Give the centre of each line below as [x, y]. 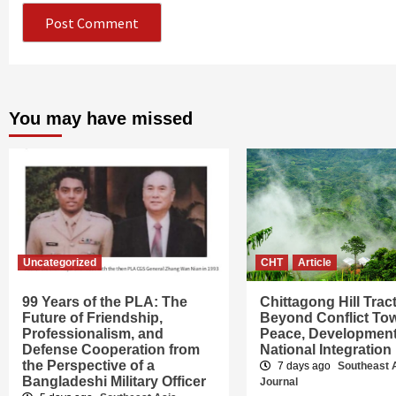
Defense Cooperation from [111, 350]
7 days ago [304, 366]
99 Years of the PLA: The [105, 302]
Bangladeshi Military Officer [114, 382]
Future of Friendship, [92, 318]
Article [314, 263]
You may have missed [101, 119]
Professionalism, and [93, 334]
